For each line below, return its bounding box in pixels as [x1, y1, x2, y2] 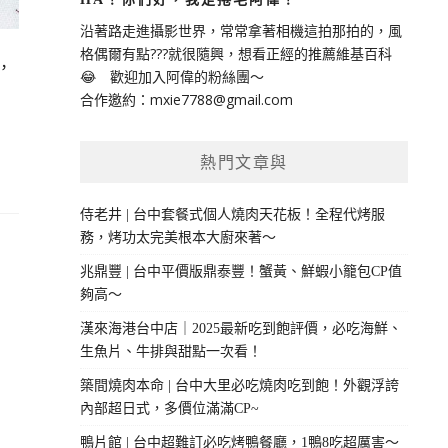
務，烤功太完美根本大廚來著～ [79, 229, 276, 245]
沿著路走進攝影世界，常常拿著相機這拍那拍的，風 [79, 20, 402, 40]
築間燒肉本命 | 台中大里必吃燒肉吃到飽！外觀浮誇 [79, 377, 399, 393]
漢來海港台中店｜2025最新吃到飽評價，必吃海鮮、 [79, 320, 402, 336]
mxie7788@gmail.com [149, 89, 293, 109]
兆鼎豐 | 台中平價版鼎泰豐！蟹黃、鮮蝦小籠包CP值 [79, 263, 402, 279]
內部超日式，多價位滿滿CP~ [79, 400, 259, 416]
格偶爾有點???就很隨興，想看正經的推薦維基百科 [79, 43, 392, 63]
